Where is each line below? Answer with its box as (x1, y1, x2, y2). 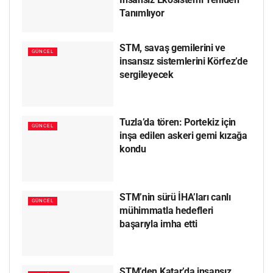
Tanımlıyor (119, 7, 165, 19)
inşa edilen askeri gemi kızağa (119, 130, 247, 142)
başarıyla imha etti (119, 218, 197, 230)
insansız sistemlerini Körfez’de (119, 55, 248, 67)
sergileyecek (119, 68, 174, 80)
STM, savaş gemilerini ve (119, 41, 225, 54)
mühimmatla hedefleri (119, 204, 213, 216)
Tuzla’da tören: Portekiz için (119, 116, 236, 129)
